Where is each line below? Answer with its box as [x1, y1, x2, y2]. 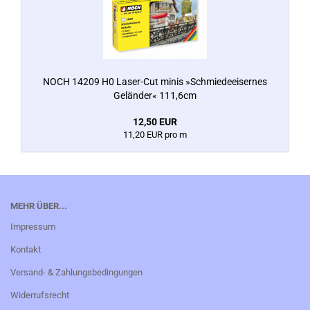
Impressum [10, 221, 55, 232]
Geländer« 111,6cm [113, 90, 197, 101]
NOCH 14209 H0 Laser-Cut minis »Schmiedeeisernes [43, 76, 267, 87]
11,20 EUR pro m [123, 129, 187, 140]
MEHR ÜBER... [10, 201, 67, 211]
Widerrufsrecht [10, 290, 69, 300]
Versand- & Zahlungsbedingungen [10, 267, 143, 277]
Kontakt [10, 244, 41, 255]
